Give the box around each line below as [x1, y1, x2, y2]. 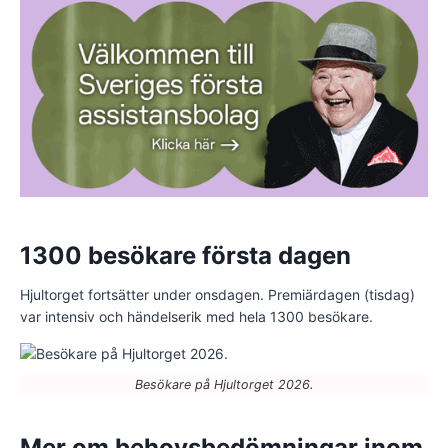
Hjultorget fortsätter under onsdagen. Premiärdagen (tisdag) [20, 285, 415, 303]
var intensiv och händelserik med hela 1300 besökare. [20, 307, 373, 325]
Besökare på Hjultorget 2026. [135, 376, 313, 392]
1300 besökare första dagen [20, 240, 351, 270]
